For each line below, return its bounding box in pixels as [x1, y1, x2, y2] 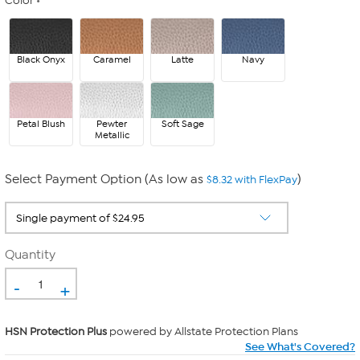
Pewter [96, 118, 127, 129]
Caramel [92, 54, 131, 65]
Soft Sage [161, 118, 204, 129]
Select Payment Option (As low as [5, 172, 207, 186]
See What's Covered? [245, 340, 355, 354]
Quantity [5, 247, 55, 262]
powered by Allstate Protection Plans [107, 325, 298, 338]
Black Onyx [17, 54, 65, 65]
